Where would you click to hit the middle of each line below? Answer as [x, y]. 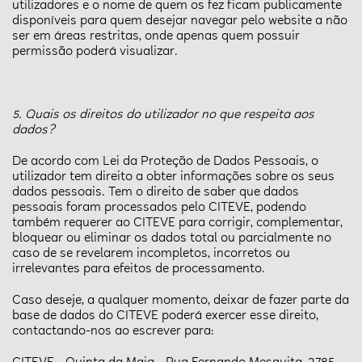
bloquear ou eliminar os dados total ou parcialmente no [172, 238]
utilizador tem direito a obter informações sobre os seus [173, 177]
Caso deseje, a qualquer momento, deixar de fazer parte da [181, 301]
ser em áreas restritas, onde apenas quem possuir [156, 36]
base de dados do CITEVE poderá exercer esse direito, [165, 316]
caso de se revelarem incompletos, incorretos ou [151, 254]
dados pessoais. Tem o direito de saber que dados [156, 192]
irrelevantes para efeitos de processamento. [139, 269]
